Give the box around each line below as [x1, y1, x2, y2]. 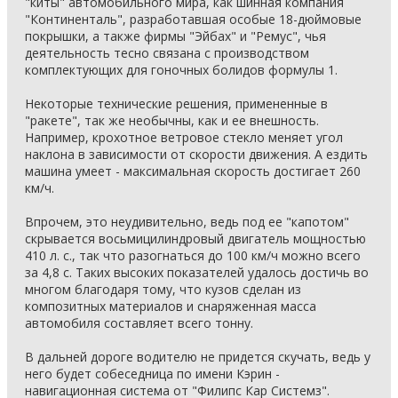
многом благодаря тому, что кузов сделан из [25, 281, 301, 298]
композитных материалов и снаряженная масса [25, 298, 316, 314]
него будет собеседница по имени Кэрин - [25, 365, 280, 382]
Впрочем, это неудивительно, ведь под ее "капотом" [25, 213, 349, 230]
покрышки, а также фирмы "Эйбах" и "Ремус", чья [25, 28, 326, 44]
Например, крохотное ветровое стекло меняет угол [25, 129, 343, 146]
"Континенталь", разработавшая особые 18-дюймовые [25, 11, 362, 28]
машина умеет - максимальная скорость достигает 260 [25, 163, 361, 179]
